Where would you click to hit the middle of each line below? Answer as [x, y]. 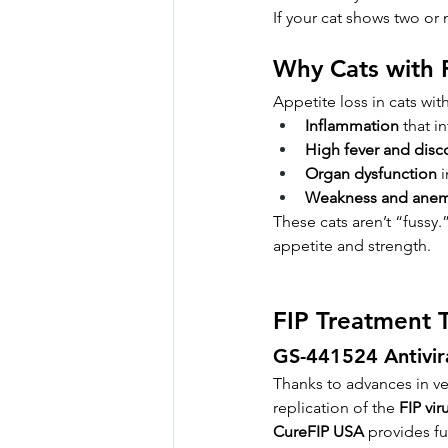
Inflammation [352, 126]
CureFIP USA [318, 432]
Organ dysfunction [371, 174]
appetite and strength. [352, 246]
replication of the [336, 408]
